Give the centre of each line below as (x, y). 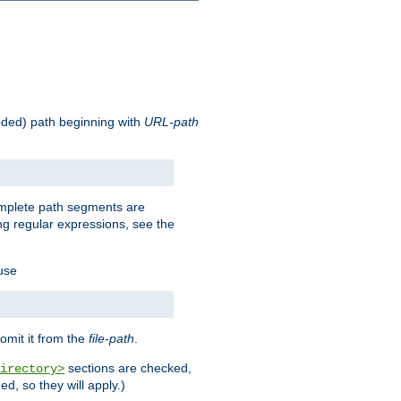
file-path (111, 339)
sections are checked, (128, 368)
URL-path (171, 122)
